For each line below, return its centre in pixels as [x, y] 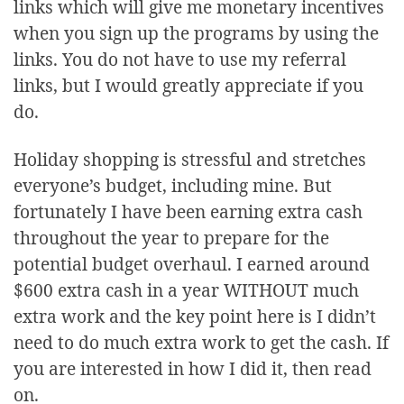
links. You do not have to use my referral [180, 60]
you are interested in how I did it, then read [193, 369]
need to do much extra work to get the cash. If [201, 343]
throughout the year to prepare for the [171, 238]
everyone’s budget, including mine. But [173, 186]
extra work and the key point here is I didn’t [195, 317]
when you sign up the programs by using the [196, 33]
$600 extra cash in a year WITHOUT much [186, 290]
